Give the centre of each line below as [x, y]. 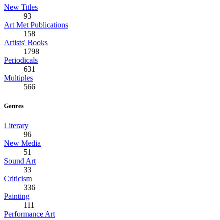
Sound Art [20, 161]
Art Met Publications [36, 25]
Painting [17, 196]
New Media [22, 143]
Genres [14, 106]
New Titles [21, 7]
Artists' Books [26, 43]
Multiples [18, 78]
